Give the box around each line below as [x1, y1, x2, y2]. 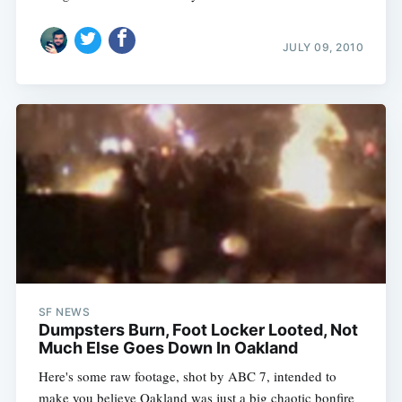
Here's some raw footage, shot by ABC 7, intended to [38, 366, 336, 385]
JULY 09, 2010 [282, 39, 364, 54]
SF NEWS [38, 304, 91, 319]
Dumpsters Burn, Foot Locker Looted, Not [38, 319, 358, 339]
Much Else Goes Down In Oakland [38, 337, 298, 357]
